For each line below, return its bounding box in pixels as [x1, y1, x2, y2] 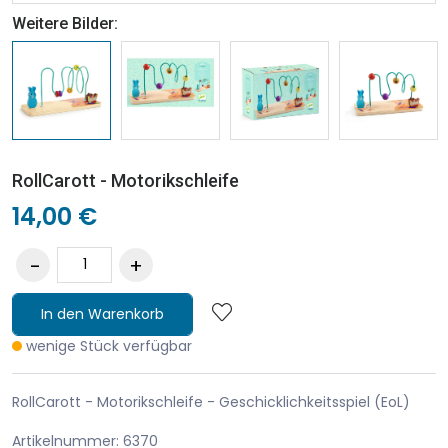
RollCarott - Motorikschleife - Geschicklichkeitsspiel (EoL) [12, 391, 410, 412]
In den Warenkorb [41, 303, 164, 324]
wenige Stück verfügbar [26, 335, 192, 356]
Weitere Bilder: [12, 13, 118, 33]
